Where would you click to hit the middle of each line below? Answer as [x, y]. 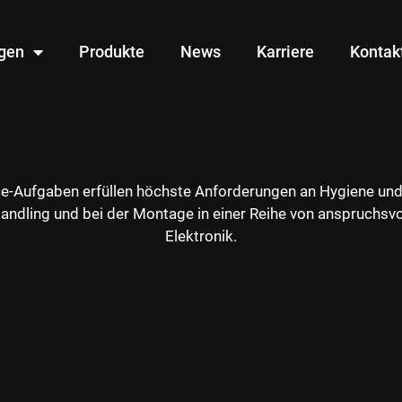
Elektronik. [201, 236]
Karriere [286, 51]
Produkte [112, 51]
